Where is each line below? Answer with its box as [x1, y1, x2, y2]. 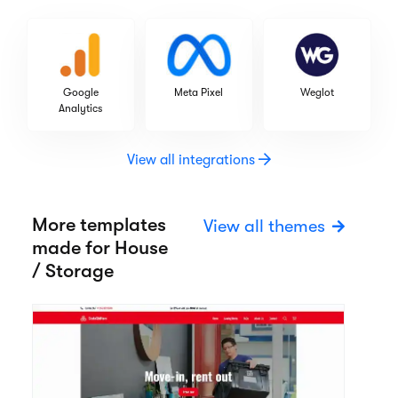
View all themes [203, 216, 325, 237]
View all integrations [127, 152, 259, 169]
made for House [32, 236, 168, 259]
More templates [32, 213, 166, 236]
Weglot [300, 86, 335, 99]
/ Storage [32, 259, 114, 283]
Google [62, 86, 99, 99]
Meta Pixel [174, 86, 224, 99]
